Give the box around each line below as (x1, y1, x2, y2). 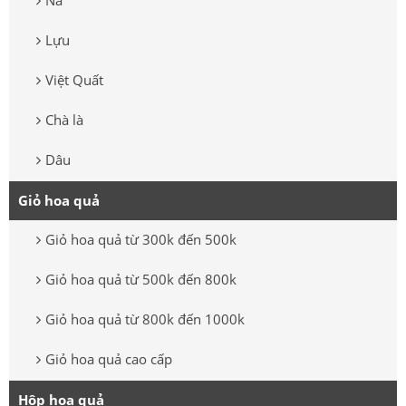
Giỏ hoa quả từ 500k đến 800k (45, 270, 237, 289)
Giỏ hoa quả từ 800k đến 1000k (45, 310, 245, 329)
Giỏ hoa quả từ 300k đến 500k (45, 230, 237, 249)
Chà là (45, 111, 83, 130)
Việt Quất (45, 71, 103, 90)
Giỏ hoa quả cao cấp (45, 350, 172, 369)
